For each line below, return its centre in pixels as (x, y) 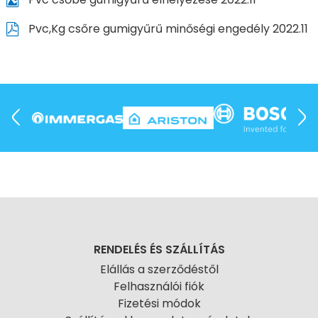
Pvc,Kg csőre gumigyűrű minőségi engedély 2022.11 (166, 28)
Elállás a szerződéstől (159, 269)
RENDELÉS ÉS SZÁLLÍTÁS (159, 250)
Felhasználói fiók (159, 286)
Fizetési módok (159, 303)
